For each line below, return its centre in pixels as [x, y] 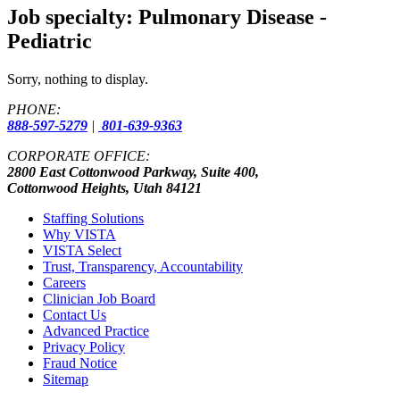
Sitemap [66, 379]
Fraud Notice [80, 362]
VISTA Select [82, 250]
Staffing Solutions [93, 218]
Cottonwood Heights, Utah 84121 [104, 187]
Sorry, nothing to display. [78, 79]
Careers [64, 282]
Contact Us [75, 314]
